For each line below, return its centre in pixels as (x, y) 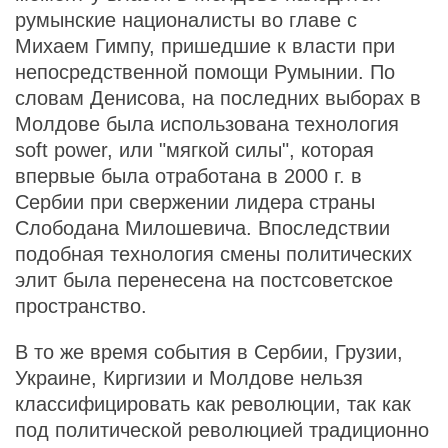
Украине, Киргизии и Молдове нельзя (189, 378)
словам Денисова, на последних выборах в (218, 98)
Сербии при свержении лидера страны (195, 202)
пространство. (81, 306)
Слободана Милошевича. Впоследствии (202, 228)
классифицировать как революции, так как (213, 404)
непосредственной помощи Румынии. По (205, 72)
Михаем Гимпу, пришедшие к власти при (205, 46)
